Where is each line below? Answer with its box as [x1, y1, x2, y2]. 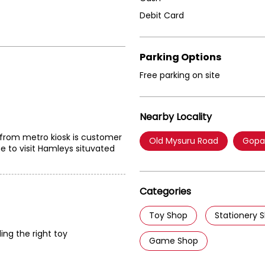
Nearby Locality [140, 110, 212, 124]
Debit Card [140, 9, 184, 22]
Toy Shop [149, 209, 188, 222]
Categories [140, 185, 191, 199]
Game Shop [149, 235, 198, 247]
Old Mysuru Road [149, 135, 218, 147]
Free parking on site [140, 69, 220, 82]
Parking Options [140, 50, 221, 64]
